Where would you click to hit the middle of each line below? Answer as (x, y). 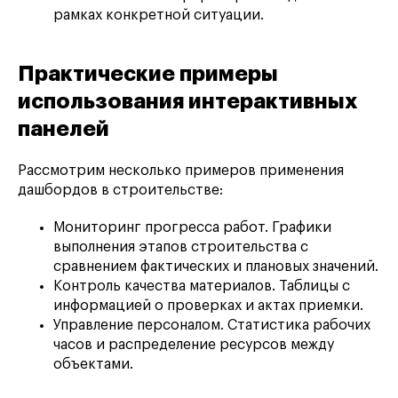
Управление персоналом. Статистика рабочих (212, 326)
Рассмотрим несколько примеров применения (181, 171)
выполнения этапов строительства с (181, 247)
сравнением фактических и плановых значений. (216, 267)
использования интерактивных (187, 102)
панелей (64, 129)
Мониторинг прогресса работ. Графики (192, 228)
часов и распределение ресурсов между (194, 345)
